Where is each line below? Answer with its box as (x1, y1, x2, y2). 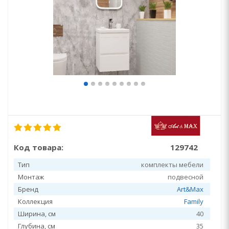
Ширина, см (18, 209, 56, 218)
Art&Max (177, 185, 203, 194)
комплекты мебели (141, 160, 203, 169)
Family (184, 197, 203, 206)
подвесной (168, 172, 203, 181)
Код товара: (14, 142, 63, 152)
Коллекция (18, 197, 53, 206)
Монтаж (18, 172, 44, 181)
